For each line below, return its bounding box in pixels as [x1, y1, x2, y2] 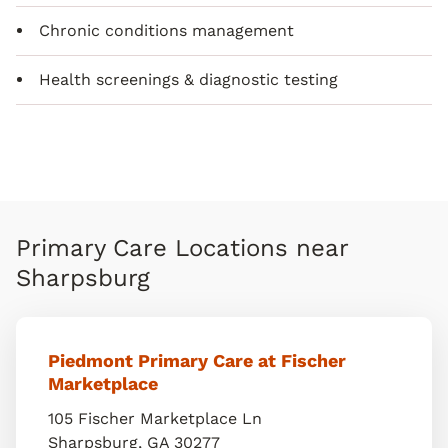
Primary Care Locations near [16, 234, 348, 262]
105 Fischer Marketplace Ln [48, 409, 262, 428]
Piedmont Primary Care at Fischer [48, 350, 346, 371]
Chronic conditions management [39, 21, 294, 40]
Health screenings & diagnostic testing [39, 70, 338, 89]
